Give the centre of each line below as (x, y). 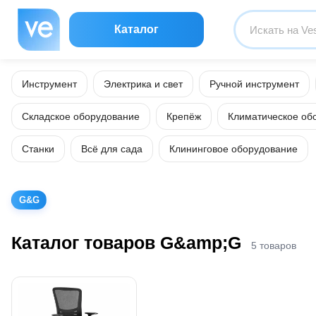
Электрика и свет (143, 84)
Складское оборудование (81, 116)
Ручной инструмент (254, 84)
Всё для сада (112, 149)
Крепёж (184, 116)
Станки (38, 149)
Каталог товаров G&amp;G (126, 242)
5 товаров (274, 245)
